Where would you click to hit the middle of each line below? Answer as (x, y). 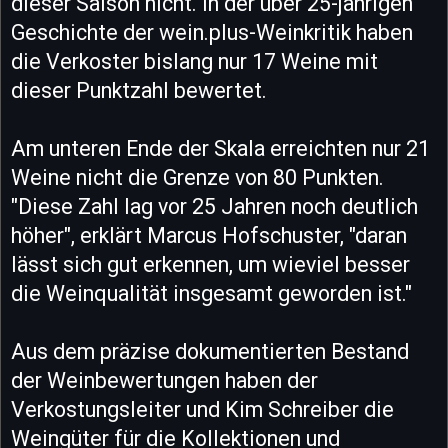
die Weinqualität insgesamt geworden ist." (211, 293)
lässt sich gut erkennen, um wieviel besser (210, 264)
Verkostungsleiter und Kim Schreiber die (202, 409)
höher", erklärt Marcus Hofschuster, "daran (209, 235)
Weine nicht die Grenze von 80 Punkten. (197, 177)
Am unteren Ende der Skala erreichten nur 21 (220, 148)
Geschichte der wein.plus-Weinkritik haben (212, 32)
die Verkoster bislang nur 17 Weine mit (194, 61)
